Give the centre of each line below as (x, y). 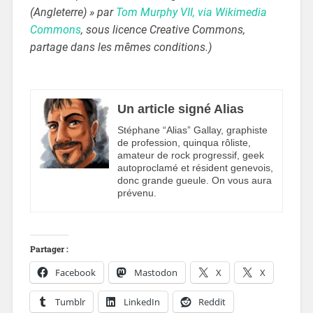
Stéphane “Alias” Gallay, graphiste (192, 130)
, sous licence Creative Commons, (163, 30)
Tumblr (70, 302)
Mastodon (155, 273)
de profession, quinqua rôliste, (184, 142)
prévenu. (137, 192)
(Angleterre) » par (73, 13)
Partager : (49, 249)
